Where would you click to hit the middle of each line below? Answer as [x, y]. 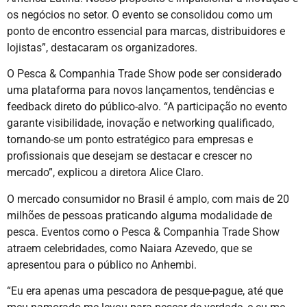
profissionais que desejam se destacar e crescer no [130, 156]
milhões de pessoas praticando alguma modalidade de [139, 215]
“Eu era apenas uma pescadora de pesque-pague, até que [145, 291]
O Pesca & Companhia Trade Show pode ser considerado [144, 74]
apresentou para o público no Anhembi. [102, 265]
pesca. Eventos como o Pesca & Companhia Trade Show [143, 232]
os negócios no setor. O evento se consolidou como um [140, 14]
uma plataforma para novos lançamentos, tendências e [140, 90]
